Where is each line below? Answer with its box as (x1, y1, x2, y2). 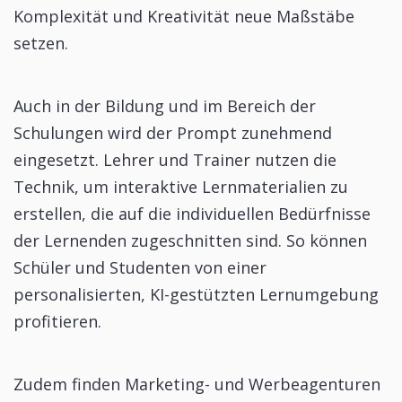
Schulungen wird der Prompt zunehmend (13, 121, 332, 144)
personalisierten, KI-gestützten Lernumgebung (13, 283, 379, 305)
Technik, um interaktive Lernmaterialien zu (13, 175, 348, 197)
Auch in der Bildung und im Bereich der (13, 94, 316, 117)
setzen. (13, 31, 68, 54)
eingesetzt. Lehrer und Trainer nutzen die (13, 148, 336, 170)
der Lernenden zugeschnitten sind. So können (13, 229, 367, 251)
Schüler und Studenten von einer (13, 256, 267, 278)
